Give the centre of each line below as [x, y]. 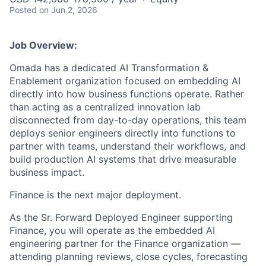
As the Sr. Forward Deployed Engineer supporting [121, 218]
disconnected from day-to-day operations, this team [128, 120]
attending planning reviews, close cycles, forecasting [129, 257]
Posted [23, 10]
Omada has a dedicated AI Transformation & [109, 68]
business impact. [47, 172]
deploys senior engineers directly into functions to [123, 133]
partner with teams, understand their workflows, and [128, 146]
